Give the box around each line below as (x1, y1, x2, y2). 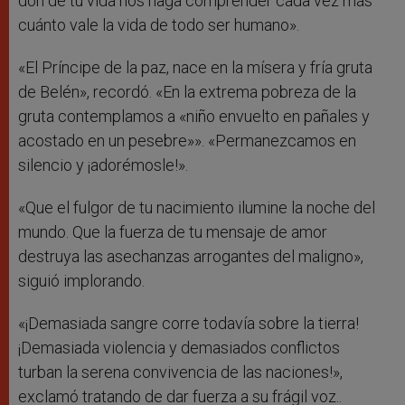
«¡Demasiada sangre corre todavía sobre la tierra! (18, 314, 359, 334)
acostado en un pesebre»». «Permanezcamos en (18, 131, 356, 151)
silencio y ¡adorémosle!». (18, 155, 188, 175)
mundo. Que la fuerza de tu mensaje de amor (18, 222, 327, 242)
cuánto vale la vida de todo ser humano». (18, 15, 299, 35)
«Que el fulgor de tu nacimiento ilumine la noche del (18, 198, 375, 218)
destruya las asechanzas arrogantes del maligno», (18, 247, 363, 267)
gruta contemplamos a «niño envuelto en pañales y (18, 107, 370, 127)
